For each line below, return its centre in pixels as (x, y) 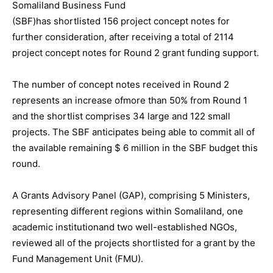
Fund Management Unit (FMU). (78, 259)
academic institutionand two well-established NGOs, (125, 227)
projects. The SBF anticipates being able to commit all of (133, 132)
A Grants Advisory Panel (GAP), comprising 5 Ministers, (131, 195)
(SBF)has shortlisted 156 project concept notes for (121, 21)
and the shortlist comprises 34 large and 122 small (121, 116)
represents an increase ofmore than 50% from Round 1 (130, 100)
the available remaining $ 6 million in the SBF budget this (135, 148)
